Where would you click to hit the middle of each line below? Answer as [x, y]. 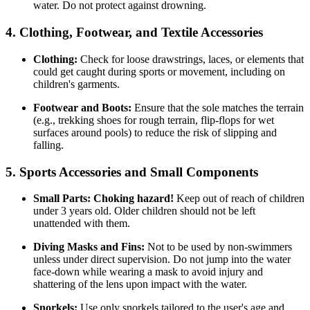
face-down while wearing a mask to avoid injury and [148, 272]
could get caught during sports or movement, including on [159, 71]
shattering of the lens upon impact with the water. [140, 284]
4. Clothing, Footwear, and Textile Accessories [134, 33]
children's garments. [76, 84]
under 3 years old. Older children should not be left [144, 211]
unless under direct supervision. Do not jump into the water [162, 259]
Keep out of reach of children [239, 199]
